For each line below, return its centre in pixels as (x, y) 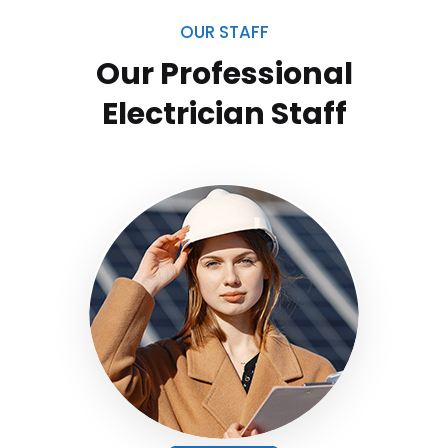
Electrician (186, 113)
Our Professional (224, 73)
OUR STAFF (224, 31)
